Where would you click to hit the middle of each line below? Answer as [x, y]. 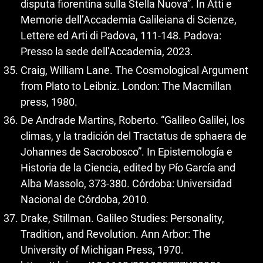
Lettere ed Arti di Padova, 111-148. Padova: [121, 36]
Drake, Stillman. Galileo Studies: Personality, [122, 218]
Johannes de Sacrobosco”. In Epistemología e [127, 152]
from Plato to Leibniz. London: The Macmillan [126, 86]
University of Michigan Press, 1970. [102, 249]
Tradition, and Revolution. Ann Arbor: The [116, 234]
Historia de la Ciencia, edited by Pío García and [128, 168]
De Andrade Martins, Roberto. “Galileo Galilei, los [133, 120]
